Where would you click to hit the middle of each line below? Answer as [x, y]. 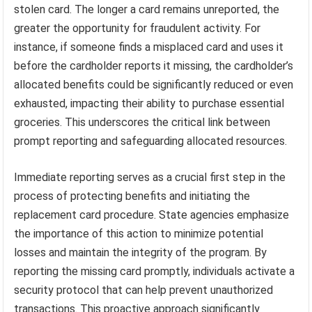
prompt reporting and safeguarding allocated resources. [151, 141]
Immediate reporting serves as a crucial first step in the [150, 178]
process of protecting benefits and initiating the [132, 196]
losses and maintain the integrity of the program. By [141, 253]
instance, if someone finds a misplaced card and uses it [149, 47]
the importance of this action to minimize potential [139, 234]
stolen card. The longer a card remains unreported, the [147, 10]
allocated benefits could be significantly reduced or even [154, 85]
